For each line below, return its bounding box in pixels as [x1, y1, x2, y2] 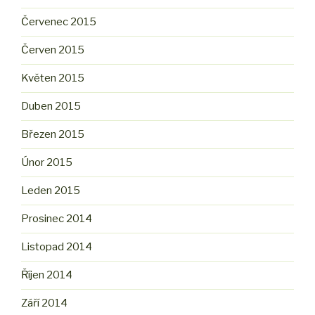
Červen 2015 [21, 44, 84, 57]
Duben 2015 [21, 100, 81, 113]
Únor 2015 [21, 156, 72, 169]
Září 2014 [21, 297, 67, 310]
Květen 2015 [21, 72, 84, 85]
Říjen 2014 [21, 269, 72, 282]
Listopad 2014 [21, 240, 92, 254]
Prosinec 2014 [21, 212, 92, 226]
